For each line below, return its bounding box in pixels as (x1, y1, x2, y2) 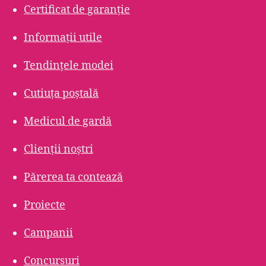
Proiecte (24, 198, 65, 212)
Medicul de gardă (24, 115, 112, 128)
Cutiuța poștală (24, 87, 99, 100)
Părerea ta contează (24, 170, 123, 184)
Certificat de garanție (24, 3, 130, 17)
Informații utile (24, 31, 102, 45)
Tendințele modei (24, 59, 113, 72)
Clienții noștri (24, 142, 93, 156)
